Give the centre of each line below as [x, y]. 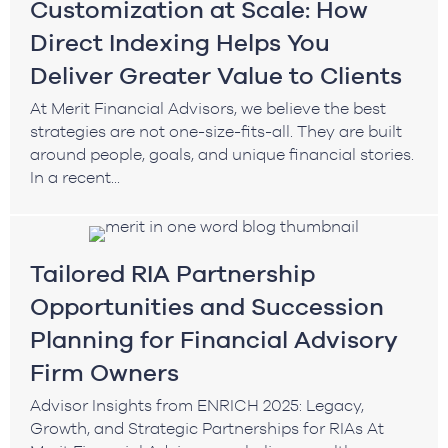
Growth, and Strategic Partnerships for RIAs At [207, 427]
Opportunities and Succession [207, 306]
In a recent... [75, 176]
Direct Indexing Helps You [180, 42]
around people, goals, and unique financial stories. [224, 153]
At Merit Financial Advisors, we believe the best [208, 107]
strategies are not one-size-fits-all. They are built [216, 130]
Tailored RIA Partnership [172, 273]
